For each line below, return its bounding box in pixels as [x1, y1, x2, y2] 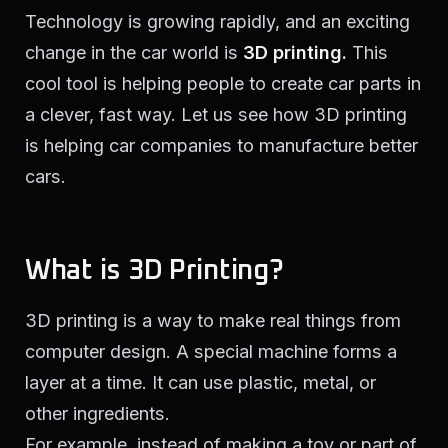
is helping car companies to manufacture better [25, 135, 418, 157]
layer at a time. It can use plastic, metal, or [25, 371, 376, 393]
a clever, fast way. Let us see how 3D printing [25, 104, 407, 126]
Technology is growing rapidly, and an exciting [25, 11, 410, 33]
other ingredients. [25, 402, 170, 424]
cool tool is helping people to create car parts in [25, 73, 421, 95]
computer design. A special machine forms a [25, 340, 397, 362]
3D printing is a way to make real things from [25, 309, 401, 331]
